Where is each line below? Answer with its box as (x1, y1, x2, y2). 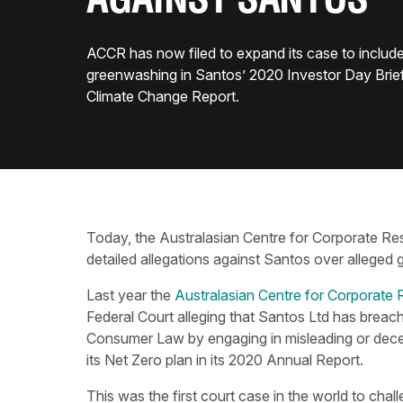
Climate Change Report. (86, 87, 239, 105)
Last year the (86, 286, 175, 304)
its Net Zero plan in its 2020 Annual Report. (86, 351, 363, 369)
